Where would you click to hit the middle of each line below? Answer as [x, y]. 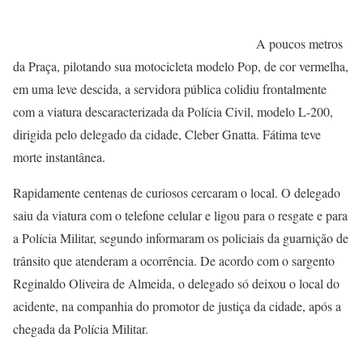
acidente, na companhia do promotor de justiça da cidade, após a [177, 306]
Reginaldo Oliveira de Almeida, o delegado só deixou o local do [176, 284]
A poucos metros [299, 44]
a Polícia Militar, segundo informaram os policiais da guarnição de [181, 238]
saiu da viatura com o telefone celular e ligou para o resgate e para [180, 216]
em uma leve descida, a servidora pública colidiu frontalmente [170, 89]
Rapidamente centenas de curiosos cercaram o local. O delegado [177, 193]
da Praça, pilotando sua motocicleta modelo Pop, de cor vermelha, [181, 66]
